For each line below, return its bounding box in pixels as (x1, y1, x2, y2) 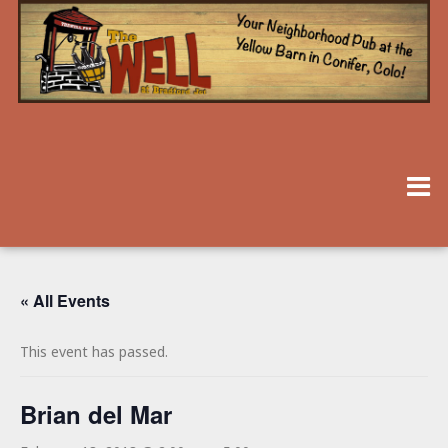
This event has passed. (20, 342, 168, 362)
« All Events (20, 289, 110, 313)
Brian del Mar (20, 397, 172, 432)
